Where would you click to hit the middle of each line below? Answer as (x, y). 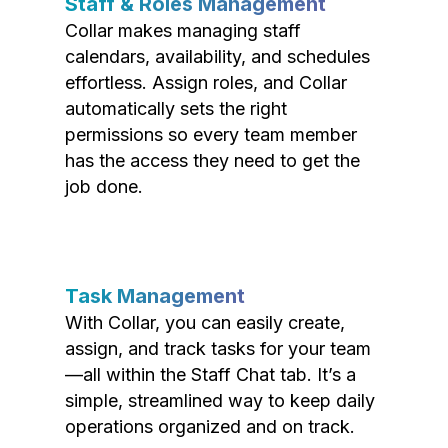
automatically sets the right (176, 108)
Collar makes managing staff (183, 30)
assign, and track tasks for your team (218, 348)
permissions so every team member (211, 134)
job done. (104, 186)
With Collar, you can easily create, (205, 322)
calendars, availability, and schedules (217, 56)
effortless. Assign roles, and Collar (206, 82)
